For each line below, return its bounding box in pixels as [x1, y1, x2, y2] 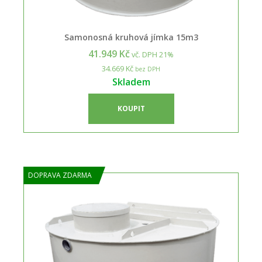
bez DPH [133, 65, 160, 73]
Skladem [112, 75, 150, 88]
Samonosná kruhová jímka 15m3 [64, 32, 198, 43]
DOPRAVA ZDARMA [28, 170, 92, 180]
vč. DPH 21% [130, 49, 174, 60]
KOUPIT [117, 104, 145, 113]
